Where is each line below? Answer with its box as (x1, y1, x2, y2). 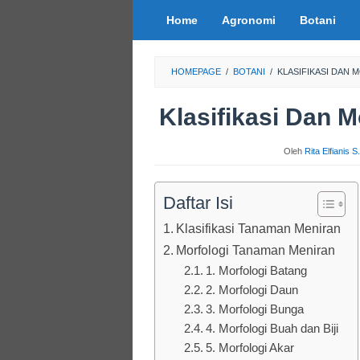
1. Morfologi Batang (205, 264, 307, 277)
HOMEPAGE (171, 67, 221, 76)
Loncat (132, 3, 176, 19)
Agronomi (222, 14, 276, 27)
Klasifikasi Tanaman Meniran (176, 221, 342, 235)
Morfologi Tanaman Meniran (176, 243, 336, 257)
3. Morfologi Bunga (205, 303, 304, 316)
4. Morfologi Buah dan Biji (205, 322, 338, 335)
